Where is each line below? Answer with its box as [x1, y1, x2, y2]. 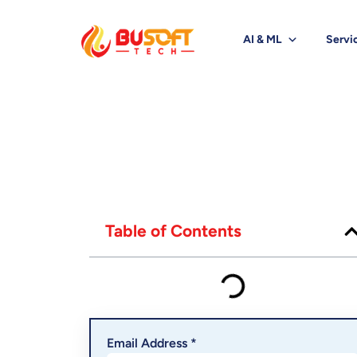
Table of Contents [105, 221, 241, 241]
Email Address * [107, 335, 197, 351]
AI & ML [242, 33, 282, 46]
